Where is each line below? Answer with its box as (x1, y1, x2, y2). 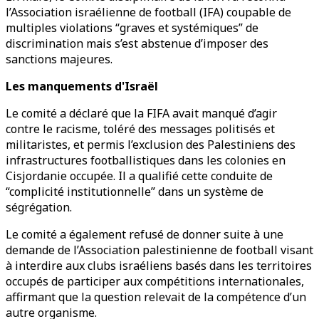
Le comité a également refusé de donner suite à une (6, 226, 283, 242)
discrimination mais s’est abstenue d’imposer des (6, 36, 268, 51)
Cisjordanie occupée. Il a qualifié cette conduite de (6, 168, 273, 184)
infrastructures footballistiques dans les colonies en (6, 152, 286, 168)
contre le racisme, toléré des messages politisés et (6, 121, 275, 137)
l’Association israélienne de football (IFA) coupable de (6, 4, 291, 20)
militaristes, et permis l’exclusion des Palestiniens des (6, 137, 296, 152)
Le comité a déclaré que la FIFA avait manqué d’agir (6, 105, 277, 121)
